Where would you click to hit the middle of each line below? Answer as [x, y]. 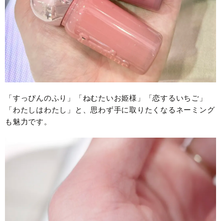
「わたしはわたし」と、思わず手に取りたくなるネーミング [110, 110]
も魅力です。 [28, 122]
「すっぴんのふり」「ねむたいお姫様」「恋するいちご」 [106, 98]
